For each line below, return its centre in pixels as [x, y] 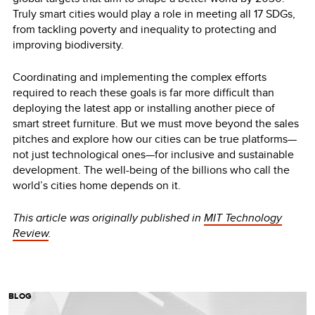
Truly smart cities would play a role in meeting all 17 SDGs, [154, 13]
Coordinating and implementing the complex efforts [140, 77]
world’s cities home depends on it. [97, 185]
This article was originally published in [108, 217]
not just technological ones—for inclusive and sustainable [153, 154]
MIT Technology [243, 217]
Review [31, 233]
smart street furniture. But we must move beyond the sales [156, 123]
